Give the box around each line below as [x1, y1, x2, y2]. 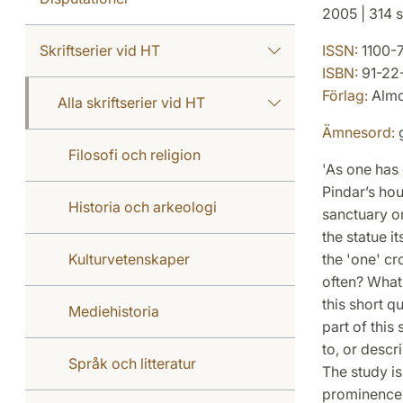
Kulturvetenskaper [68, 250, 190, 268]
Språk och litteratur [68, 354, 196, 372]
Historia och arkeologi [68, 198, 217, 216]
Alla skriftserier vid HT [58, 94, 205, 112]
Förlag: [321, 86, 368, 104]
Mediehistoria [68, 302, 159, 320]
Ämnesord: [321, 123, 395, 141]
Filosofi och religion [68, 146, 201, 164]
